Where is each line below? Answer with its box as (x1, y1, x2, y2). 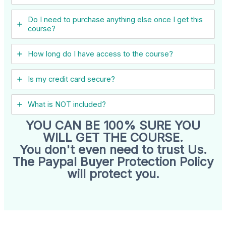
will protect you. (67, 166, 159, 182)
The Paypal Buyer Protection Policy (13, 154, 213, 169)
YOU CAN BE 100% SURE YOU (26, 118, 200, 133)
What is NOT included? (28, 100, 106, 109)
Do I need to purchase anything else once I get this (28, 15, 203, 25)
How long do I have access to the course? (28, 49, 174, 59)
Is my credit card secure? (28, 75, 116, 84)
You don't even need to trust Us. (19, 142, 207, 157)
